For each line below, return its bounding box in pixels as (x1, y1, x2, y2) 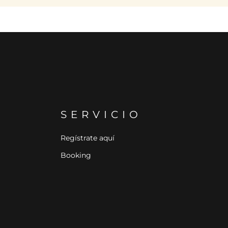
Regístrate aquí (60, 133, 115, 142)
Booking (60, 151, 91, 160)
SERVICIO (60, 108, 142, 121)
